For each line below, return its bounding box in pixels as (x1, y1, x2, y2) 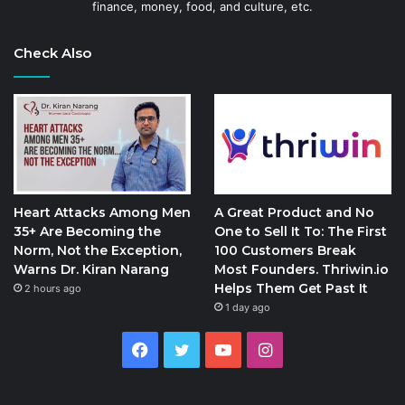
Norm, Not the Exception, (14, 241, 182, 259)
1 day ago (224, 300, 270, 314)
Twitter (189, 339, 245, 359)
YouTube (231, 339, 297, 359)
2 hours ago (24, 281, 81, 295)
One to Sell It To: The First (213, 222, 387, 240)
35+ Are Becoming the (14, 222, 161, 240)
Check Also (14, 44, 91, 62)
